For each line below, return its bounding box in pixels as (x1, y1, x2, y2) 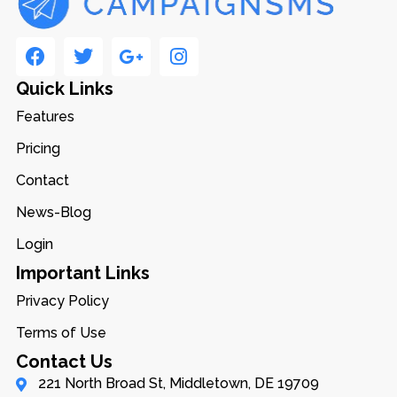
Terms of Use (15, 323, 106, 341)
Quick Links (15, 77, 113, 99)
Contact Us (15, 350, 113, 372)
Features (15, 107, 74, 125)
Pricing (15, 139, 60, 157)
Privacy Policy (15, 292, 109, 309)
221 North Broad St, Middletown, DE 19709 (37, 374, 319, 392)
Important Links (15, 261, 150, 284)
